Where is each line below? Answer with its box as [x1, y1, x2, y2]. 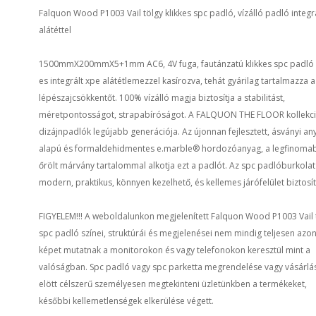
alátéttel [39, 24, 71, 36]
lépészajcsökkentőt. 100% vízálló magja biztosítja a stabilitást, [39, 92, 285, 104]
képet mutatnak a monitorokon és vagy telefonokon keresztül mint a [39, 244, 310, 256]
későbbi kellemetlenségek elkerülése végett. [39, 295, 214, 307]
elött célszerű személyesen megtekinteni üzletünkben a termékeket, [39, 278, 307, 290]
